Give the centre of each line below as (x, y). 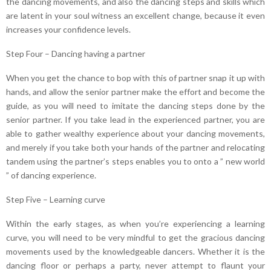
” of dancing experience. (51, 175)
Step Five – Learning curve (56, 200)
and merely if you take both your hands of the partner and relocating (135, 148)
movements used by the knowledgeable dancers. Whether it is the (135, 252)
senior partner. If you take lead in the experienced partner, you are (135, 120)
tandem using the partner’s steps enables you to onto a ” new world (135, 162)
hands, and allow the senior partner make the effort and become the (135, 92)
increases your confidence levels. (68, 30)
